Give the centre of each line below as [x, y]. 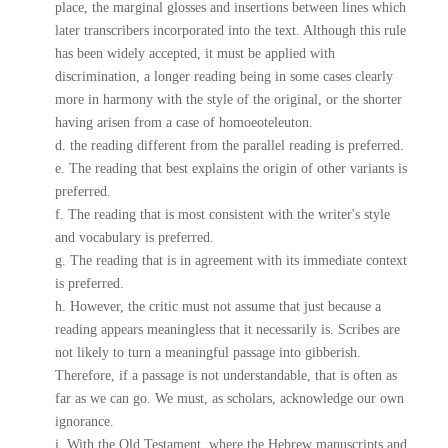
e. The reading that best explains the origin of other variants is [230, 168]
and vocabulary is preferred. [134, 237]
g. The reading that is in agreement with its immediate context [230, 260]
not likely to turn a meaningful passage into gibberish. [207, 352]
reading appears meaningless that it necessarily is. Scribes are [227, 329]
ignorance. [84, 421]
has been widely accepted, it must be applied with [194, 53]
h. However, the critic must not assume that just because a [217, 306]
